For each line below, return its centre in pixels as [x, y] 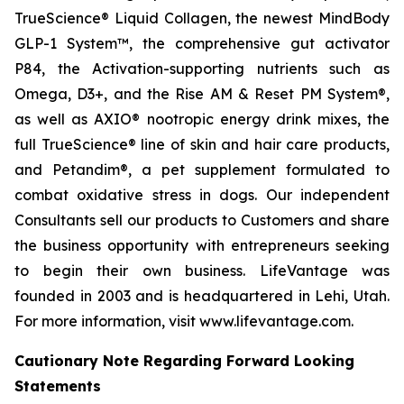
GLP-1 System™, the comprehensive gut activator [202, 43]
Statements [58, 386]
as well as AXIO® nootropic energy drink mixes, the [202, 119]
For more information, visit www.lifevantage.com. [184, 321]
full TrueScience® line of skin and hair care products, [202, 144]
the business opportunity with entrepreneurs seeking [202, 245]
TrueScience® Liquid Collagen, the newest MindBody [202, 18]
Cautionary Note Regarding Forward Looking [184, 360]
